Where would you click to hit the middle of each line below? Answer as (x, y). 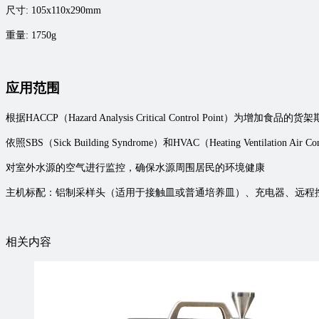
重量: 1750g (31, 35)
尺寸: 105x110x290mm (53, 10)
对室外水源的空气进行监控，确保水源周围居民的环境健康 (135, 168)
